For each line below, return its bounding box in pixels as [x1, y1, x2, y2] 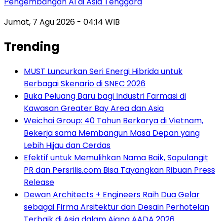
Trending [4, 38, 60, 55]
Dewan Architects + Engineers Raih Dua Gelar [24, 188, 200, 200]
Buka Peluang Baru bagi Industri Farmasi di [24, 90, 186, 102]
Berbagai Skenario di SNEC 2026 [24, 77, 146, 89]
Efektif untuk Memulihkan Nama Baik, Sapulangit [24, 151, 208, 163]
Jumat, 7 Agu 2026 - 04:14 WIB [4, 16, 120, 28]
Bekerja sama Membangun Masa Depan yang [24, 127, 200, 139]
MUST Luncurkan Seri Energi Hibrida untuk [24, 65, 183, 77]
